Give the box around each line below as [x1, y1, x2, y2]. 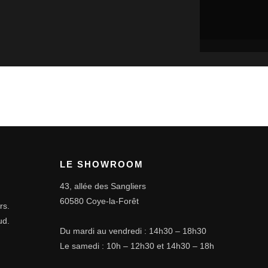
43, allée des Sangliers [60, 181, 147, 191]
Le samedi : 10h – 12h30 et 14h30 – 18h [60, 240, 215, 251]
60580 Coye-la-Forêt [60, 196, 139, 206]
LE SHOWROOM [60, 159, 144, 169]
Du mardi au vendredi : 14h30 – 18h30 [60, 226, 207, 236]
